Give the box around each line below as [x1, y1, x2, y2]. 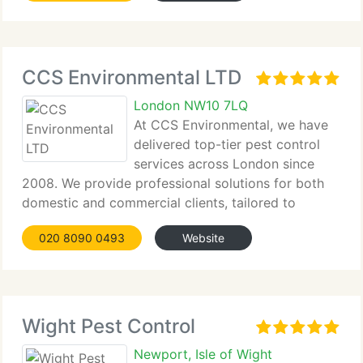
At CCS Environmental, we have [134, 117, 328, 133]
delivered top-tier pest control [134, 136, 320, 152]
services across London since [134, 156, 314, 172]
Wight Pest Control [22, 314, 195, 338]
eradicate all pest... [22, 214, 138, 230]
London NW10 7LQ [134, 97, 248, 113]
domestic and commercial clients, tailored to [22, 194, 296, 211]
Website [182, 231, 224, 245]
